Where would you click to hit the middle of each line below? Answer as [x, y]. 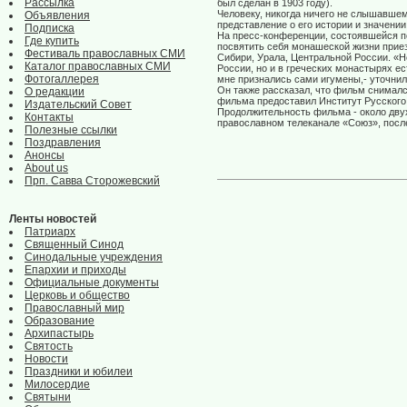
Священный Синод [74, 244]
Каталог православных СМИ [98, 66]
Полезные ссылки [71, 130]
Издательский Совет [78, 104]
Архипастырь [59, 333]
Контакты [49, 117]
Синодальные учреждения [94, 257]
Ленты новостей [53, 219]
